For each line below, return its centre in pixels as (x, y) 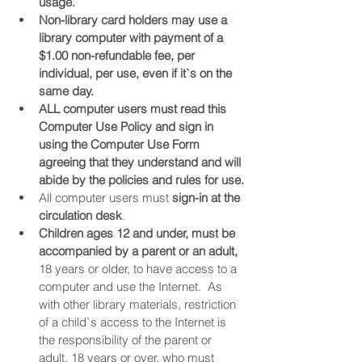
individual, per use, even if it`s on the (137, 74)
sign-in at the (208, 198)
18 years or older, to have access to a (139, 269)
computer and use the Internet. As (132, 287)
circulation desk (80, 216)
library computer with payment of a (133, 38)
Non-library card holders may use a (135, 20)
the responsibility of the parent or (127, 340)
